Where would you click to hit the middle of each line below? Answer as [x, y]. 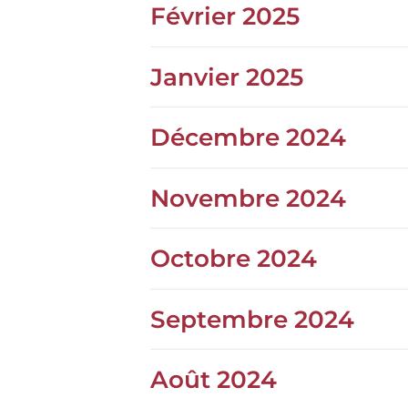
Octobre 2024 [234, 259]
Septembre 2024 [252, 319]
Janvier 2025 [227, 77]
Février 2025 [225, 16]
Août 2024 [214, 380]
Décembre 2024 [248, 138]
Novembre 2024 [248, 198]
